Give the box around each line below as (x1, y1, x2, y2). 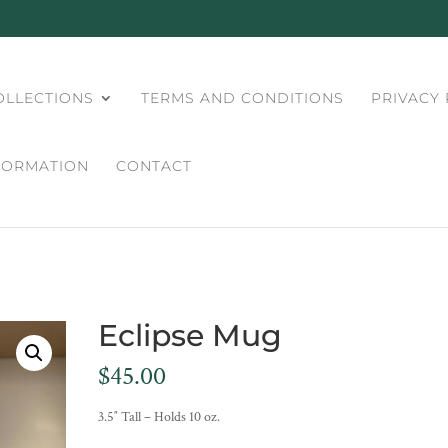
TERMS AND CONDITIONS (141, 89, 345, 107)
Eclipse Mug (98, 317, 283, 354)
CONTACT (116, 157, 193, 175)
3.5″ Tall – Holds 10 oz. (98, 408, 221, 426)
